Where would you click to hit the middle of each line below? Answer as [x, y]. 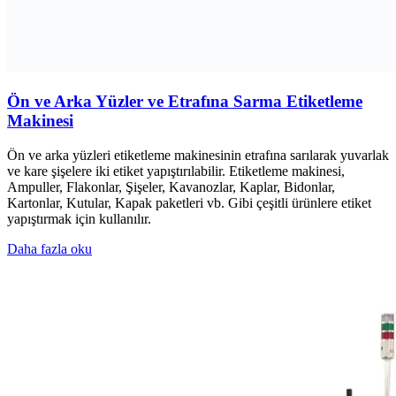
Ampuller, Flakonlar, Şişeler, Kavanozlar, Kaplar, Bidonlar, [171, 187]
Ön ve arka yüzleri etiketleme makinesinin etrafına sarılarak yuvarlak [198, 155]
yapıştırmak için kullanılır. [79, 218]
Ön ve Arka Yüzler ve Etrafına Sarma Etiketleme [185, 101]
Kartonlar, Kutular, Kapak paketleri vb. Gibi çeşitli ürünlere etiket [189, 202]
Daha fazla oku [49, 248]
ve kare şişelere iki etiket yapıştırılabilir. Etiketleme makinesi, [176, 171]
